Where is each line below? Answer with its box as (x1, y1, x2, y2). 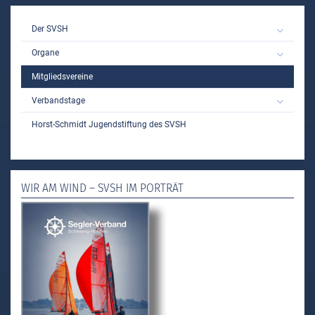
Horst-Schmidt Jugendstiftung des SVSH (32, 119, 186, 129)
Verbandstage (32, 95, 85, 105)
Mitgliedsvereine (32, 71, 93, 82)
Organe (32, 48, 59, 58)
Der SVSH (32, 24, 68, 34)
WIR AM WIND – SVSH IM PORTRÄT (21, 181, 184, 195)
